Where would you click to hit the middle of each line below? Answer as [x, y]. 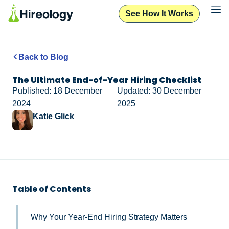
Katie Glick [53, 116]
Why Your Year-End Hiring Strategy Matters [110, 217]
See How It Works [159, 13]
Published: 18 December [57, 90]
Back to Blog [43, 57]
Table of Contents [52, 189]
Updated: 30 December [159, 90]
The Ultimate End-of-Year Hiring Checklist [107, 80]
